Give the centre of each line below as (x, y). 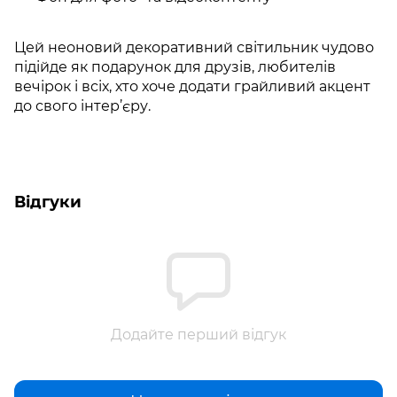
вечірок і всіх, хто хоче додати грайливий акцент (192, 87)
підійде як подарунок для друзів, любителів (175, 67)
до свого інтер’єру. (82, 106)
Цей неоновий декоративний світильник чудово (194, 48)
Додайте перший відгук (198, 335)
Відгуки (48, 202)
